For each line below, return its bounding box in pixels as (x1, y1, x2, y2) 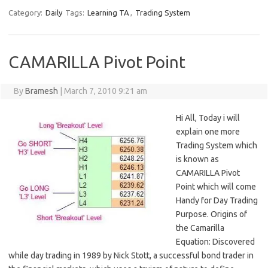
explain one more (176, 127, 240, 137)
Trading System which (176, 141, 257, 151)
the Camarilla (176, 223, 224, 233)
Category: (8, 8, 44, 17)
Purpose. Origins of (176, 209, 247, 220)
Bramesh (25, 86, 58, 96)
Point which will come (176, 182, 256, 192)
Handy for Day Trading (176, 196, 258, 206)
